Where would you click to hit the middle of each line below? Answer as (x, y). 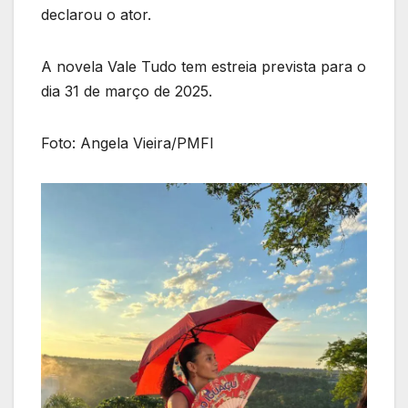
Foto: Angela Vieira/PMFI (127, 143)
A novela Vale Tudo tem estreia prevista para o (204, 67)
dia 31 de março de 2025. (127, 92)
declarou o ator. (96, 15)
